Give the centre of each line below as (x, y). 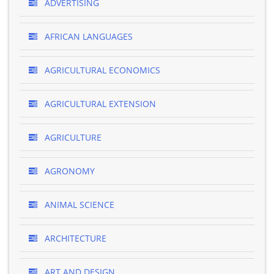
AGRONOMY (68, 171)
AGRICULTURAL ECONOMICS (101, 70)
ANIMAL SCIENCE (78, 205)
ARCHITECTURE (74, 238)
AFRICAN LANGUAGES (87, 36)
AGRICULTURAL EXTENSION (99, 104)
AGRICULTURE (72, 137)
